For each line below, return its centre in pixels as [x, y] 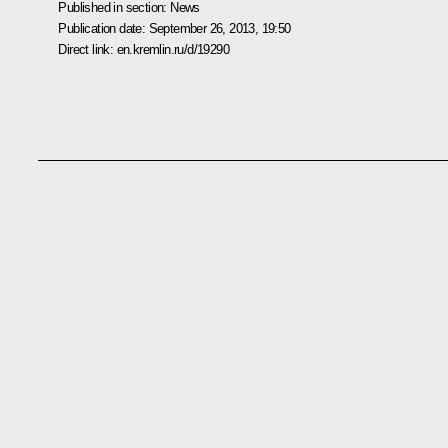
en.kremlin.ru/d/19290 [172, 49]
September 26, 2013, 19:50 [219, 28]
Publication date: [103, 28]
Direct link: [87, 49]
